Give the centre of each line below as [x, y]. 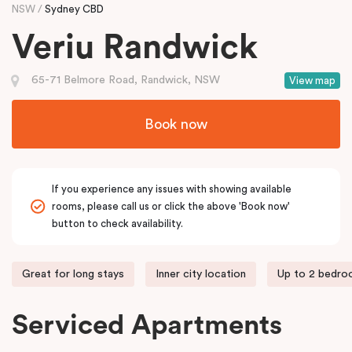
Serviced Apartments [147, 325]
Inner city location [201, 274]
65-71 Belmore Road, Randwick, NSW [126, 80]
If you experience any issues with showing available [172, 189]
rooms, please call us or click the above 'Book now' [171, 206]
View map [312, 80]
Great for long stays [73, 274]
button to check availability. [117, 223]
